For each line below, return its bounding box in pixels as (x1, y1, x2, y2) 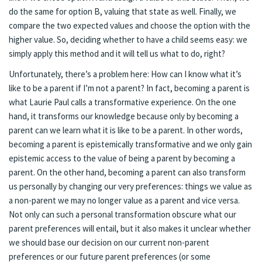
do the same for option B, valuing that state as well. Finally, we (9, 6, 236, 18)
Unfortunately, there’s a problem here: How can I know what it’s (9, 68, 242, 80)
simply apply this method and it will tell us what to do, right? (9, 48, 225, 60)
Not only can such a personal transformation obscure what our (9, 209, 236, 220)
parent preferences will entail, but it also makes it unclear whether (9, 223, 251, 235)
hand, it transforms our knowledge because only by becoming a (9, 111, 239, 122)
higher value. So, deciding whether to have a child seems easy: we (9, 34, 247, 46)
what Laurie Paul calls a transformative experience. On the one (9, 96, 236, 108)
